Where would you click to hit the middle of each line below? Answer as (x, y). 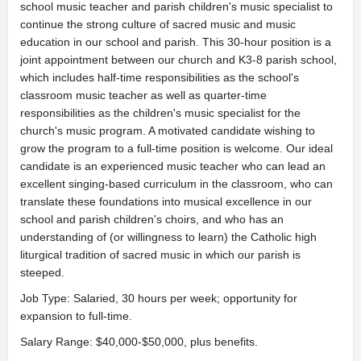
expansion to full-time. (76, 316)
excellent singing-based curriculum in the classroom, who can (176, 184)
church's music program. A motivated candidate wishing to (168, 131)
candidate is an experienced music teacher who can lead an (173, 166)
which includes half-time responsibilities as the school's (160, 77)
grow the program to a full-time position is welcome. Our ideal (176, 148)
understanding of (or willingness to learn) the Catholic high (168, 237)
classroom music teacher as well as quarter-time (143, 95)
